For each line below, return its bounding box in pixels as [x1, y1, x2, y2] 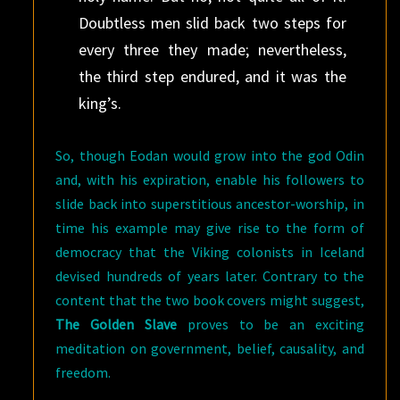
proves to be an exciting [177, 315, 365, 333]
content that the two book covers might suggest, [55, 291, 364, 309]
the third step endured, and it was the [78, 66, 346, 87]
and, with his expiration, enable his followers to [55, 171, 364, 188]
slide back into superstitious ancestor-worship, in [55, 195, 364, 212]
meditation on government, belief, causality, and [55, 339, 364, 357]
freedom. [55, 363, 112, 381]
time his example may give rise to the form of [55, 219, 364, 237]
